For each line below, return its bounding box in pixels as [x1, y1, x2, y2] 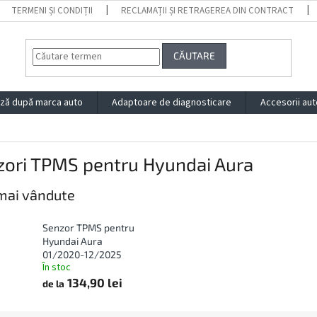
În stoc [42, 260, 71, 275]
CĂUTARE [173, 50, 216, 62]
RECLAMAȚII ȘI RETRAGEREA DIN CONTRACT [121, 4, 294, 17]
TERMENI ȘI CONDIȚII [11, 4, 93, 17]
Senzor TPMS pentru [42, 221, 134, 234]
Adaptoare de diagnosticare [112, 96, 231, 110]
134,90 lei [64, 275, 122, 290]
